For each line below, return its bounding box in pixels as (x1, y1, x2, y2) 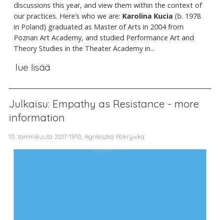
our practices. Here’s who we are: (14, 11, 122, 21)
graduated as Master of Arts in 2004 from (48, 22, 184, 32)
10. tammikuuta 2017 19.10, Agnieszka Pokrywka (9, 132, 144, 140)
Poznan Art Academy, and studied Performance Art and (14, 33, 194, 43)
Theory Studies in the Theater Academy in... (14, 44, 155, 54)
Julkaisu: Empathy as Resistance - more (9, 97, 199, 110)
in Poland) (14, 22, 46, 32)
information (9, 110, 65, 124)
